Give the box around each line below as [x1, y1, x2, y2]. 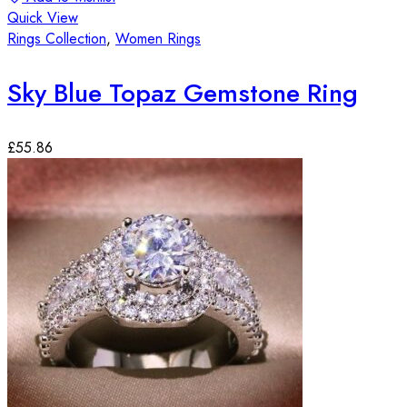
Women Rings [115, 27, 201, 49]
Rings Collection [7, 27, 106, 49]
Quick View [7, 6, 78, 28]
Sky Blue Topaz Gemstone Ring [7, 74, 358, 112]
